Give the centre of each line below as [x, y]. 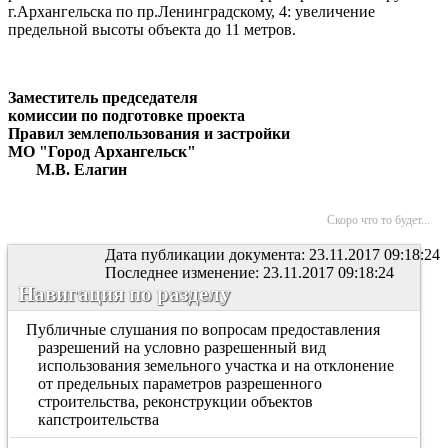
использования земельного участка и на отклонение [215, 365]
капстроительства [98, 419]
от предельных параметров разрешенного [179, 383]
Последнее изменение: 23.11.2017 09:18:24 [249, 272]
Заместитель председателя [103, 97]
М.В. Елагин [67, 169]
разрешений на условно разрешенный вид [181, 347]
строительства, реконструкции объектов [175, 401]
